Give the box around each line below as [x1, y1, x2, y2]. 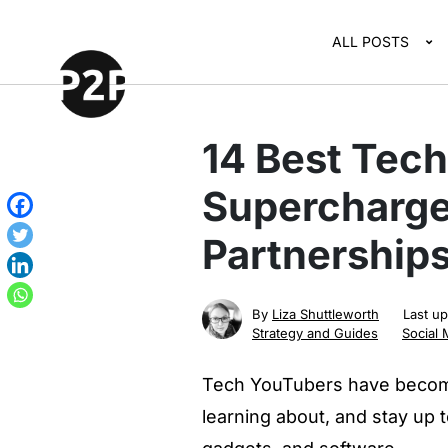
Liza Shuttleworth [272, 306, 379, 322]
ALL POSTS [332, 33, 410, 50]
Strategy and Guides [252, 325, 378, 341]
